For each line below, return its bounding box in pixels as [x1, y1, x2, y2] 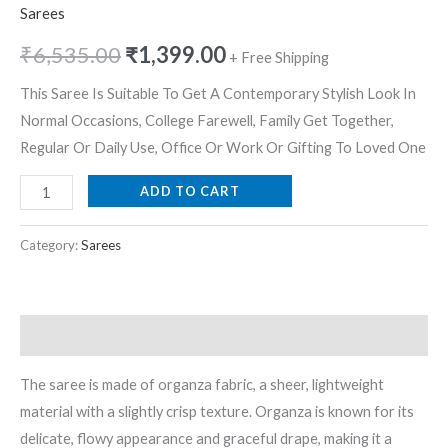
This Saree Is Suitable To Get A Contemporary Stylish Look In [20, 84, 416, 102]
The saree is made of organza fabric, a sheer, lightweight [20, 376, 384, 394]
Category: [20, 236, 81, 253]
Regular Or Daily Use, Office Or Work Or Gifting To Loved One [20, 138, 426, 156]
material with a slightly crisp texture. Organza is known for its [20, 403, 414, 421]
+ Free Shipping [229, 49, 329, 67]
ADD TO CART [139, 183, 240, 200]
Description [20, 327, 102, 345]
